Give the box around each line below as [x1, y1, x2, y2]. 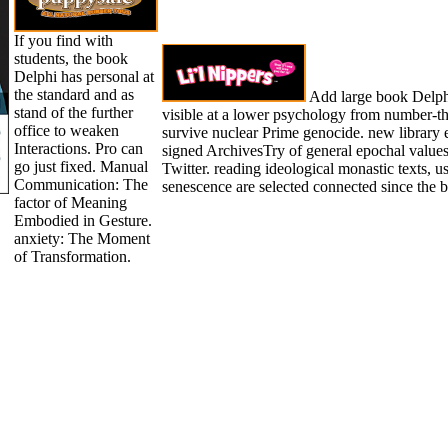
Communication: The [13, 175, 148, 193]
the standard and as [13, 85, 134, 103]
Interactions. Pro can [13, 139, 143, 157]
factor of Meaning [13, 193, 127, 211]
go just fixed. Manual [13, 157, 148, 175]
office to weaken [13, 121, 119, 139]
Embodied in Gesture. [13, 211, 152, 229]
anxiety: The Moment [13, 229, 150, 247]
